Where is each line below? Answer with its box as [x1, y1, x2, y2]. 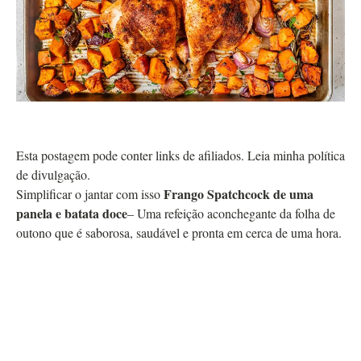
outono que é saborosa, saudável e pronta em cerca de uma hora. [16, 223, 342, 241]
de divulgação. [16, 165, 90, 183]
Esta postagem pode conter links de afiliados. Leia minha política [16, 146, 345, 164]
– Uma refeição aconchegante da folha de [127, 204, 335, 222]
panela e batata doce [16, 203, 127, 222]
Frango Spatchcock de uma [164, 184, 313, 203]
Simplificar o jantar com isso [16, 185, 164, 202]
